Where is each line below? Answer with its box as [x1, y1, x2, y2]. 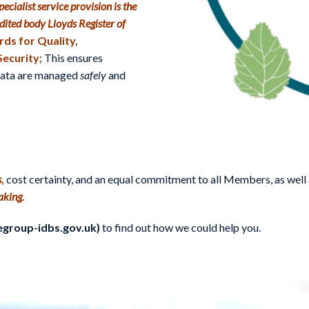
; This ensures [39, 50, 103, 64]
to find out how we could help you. [100, 221, 261, 235]
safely [80, 68, 106, 81]
